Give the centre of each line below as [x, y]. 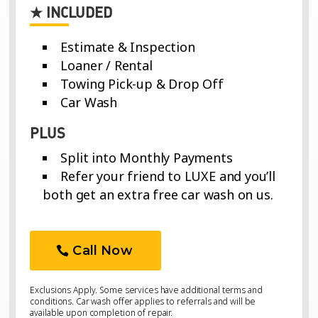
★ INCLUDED [71, 12]
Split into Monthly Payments [147, 158]
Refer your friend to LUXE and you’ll [168, 176]
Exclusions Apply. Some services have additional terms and [146, 290]
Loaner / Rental [106, 66]
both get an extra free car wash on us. [158, 195]
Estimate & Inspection [128, 47]
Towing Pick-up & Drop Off [142, 84]
